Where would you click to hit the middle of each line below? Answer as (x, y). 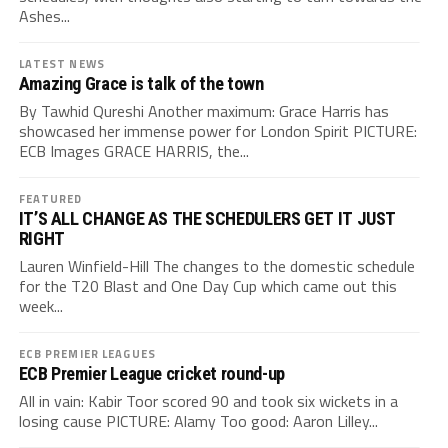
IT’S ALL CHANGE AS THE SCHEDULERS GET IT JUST (207, 218)
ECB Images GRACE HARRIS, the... (133, 150)
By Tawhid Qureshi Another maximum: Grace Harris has (203, 110)
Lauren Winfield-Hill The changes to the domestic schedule (216, 265)
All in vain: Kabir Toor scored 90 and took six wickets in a (208, 400)
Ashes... (44, 15)
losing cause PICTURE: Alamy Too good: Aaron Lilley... (198, 420)
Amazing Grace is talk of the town (141, 83)
